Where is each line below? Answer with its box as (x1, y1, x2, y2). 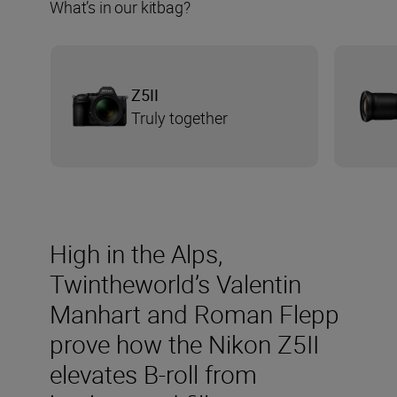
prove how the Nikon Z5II (50, 326, 319, 361)
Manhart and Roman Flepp (50, 296, 339, 331)
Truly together (131, 106, 228, 128)
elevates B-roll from (50, 356, 257, 391)
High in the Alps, (50, 236, 222, 270)
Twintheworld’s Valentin (50, 266, 301, 300)
